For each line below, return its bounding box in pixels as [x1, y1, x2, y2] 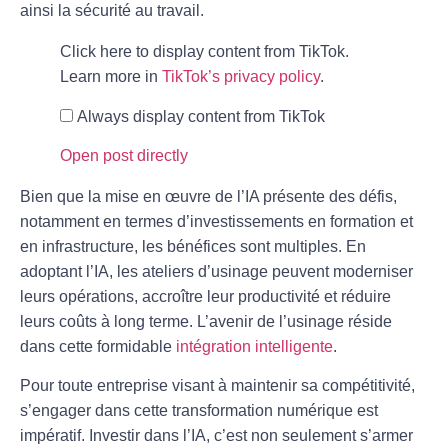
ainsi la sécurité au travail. [20, 2, 204, 20]
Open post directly [60, 147, 188, 165]
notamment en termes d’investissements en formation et [20, 213, 413, 231]
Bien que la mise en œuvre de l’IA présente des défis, [20, 188, 397, 206]
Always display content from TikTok [77, 108, 325, 126]
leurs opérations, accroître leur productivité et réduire [20, 288, 391, 306]
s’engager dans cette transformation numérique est [20, 402, 378, 420]
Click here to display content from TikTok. [60, 43, 349, 61]
